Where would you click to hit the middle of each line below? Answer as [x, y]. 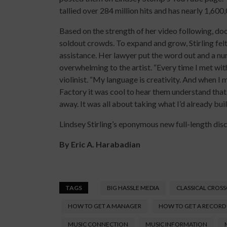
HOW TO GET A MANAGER [105, 206]
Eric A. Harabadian [106, 144]
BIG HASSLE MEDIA [133, 188]
